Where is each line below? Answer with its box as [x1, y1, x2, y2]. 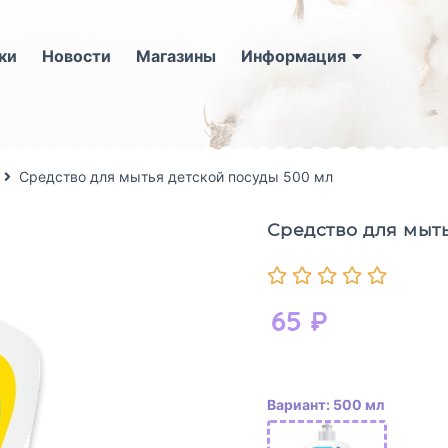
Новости [41, 45, 111, 66]
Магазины [135, 45, 216, 66]
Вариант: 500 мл [266, 396, 384, 414]
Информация [240, 45, 346, 66]
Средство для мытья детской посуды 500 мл [19, 167, 333, 185]
